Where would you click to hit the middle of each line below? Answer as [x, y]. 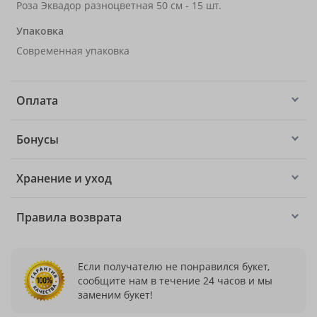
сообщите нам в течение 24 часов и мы [175, 280]
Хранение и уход [64, 178]
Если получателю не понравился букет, [174, 266]
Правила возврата [69, 217]
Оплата [37, 100]
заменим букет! [115, 294]
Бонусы [38, 139]
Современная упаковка [73, 51]
